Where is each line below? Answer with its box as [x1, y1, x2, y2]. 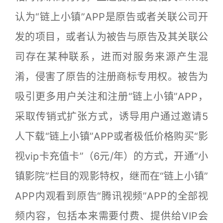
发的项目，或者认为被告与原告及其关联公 [15, 30, 208, 43]
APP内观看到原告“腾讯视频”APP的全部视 [15, 190, 208, 202]
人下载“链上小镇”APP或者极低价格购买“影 [15, 130, 208, 142]
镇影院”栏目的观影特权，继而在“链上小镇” [15, 170, 208, 182]
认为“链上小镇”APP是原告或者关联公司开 [15, 10, 208, 23]
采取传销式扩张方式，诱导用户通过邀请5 [15, 110, 208, 122]
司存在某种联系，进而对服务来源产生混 [15, 50, 208, 63]
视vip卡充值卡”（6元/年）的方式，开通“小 [15, 150, 208, 162]
